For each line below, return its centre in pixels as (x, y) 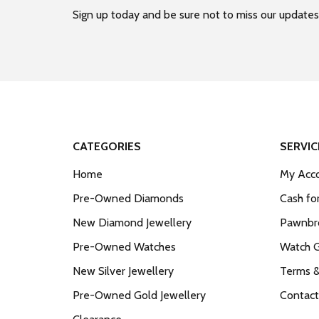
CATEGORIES (107, 146)
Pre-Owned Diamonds (128, 198)
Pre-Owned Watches (124, 247)
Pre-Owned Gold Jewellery (139, 295)
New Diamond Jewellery (132, 223)
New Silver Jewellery (123, 271)
